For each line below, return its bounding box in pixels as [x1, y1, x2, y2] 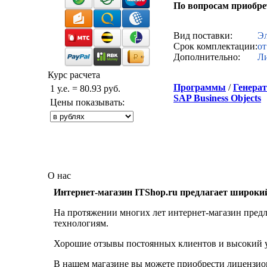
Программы [173, 82, 226, 92]
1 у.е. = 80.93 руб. [48, 83, 120, 94]
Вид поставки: [173, 30, 232, 41]
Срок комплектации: [173, 41, 257, 51]
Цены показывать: [48, 97, 125, 107]
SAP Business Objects [173, 93, 261, 103]
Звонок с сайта [181, 17, 244, 27]
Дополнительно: [173, 52, 240, 62]
